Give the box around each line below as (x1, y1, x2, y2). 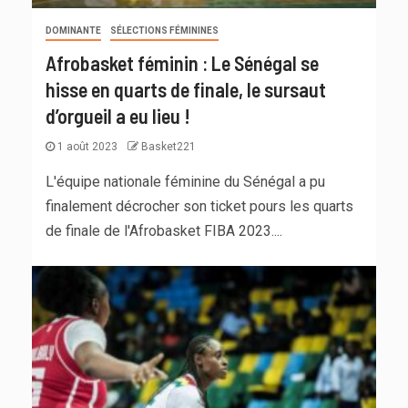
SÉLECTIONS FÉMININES (110, 25, 219, 36)
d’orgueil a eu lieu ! (46, 104, 190, 128)
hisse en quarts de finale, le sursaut (46, 77, 326, 102)
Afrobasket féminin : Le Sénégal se (46, 51, 319, 76)
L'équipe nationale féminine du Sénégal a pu (46, 173, 325, 191)
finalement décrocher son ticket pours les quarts (46, 198, 353, 216)
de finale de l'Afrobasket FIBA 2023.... (46, 222, 282, 240)
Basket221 (141, 140, 196, 154)
